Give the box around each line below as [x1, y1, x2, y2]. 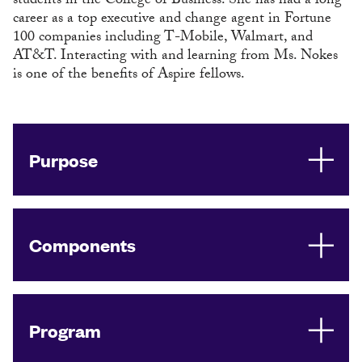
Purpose [29, 147, 98, 171]
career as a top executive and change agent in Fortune [13, 6, 331, 32]
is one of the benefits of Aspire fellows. [13, 62, 245, 88]
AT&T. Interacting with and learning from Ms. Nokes [13, 44, 338, 69]
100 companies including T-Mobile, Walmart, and [13, 25, 313, 51]
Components [29, 233, 136, 257]
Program [29, 318, 101, 342]
